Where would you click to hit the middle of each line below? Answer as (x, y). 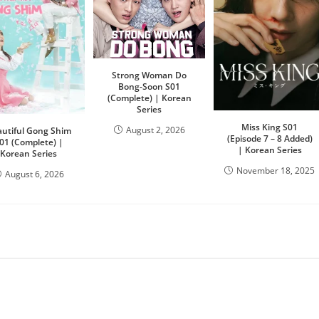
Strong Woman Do (150, 75)
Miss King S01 (270, 127)
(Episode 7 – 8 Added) (270, 139)
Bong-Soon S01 (150, 86)
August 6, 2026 (35, 174)
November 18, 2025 (276, 171)
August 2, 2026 (155, 130)
